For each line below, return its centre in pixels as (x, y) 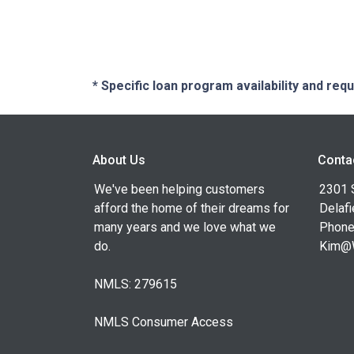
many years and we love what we (185, 227)
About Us (119, 160)
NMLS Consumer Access (164, 322)
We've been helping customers (179, 189)
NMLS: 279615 (136, 284)
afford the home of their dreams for (192, 208)
